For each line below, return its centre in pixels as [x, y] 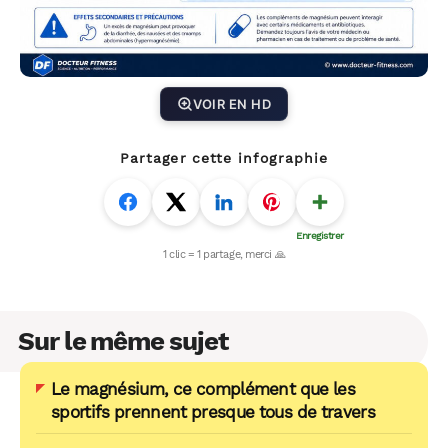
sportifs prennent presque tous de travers [213, 411]
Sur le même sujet [123, 340]
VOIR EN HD [232, 103]
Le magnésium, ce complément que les [203, 388]
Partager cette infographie [224, 158]
